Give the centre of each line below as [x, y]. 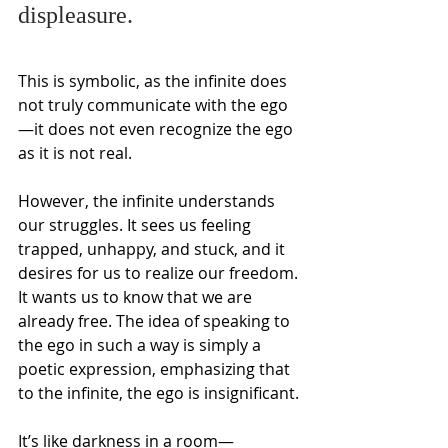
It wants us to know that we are [137, 296]
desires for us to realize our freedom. [160, 272]
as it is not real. [75, 152]
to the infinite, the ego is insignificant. [158, 392]
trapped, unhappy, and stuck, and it [153, 248]
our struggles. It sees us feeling [136, 224]
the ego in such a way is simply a [141, 344]
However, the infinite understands [148, 200]
